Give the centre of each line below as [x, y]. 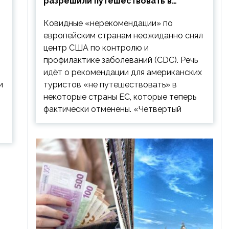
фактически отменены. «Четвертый [112, 109]
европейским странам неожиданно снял [123, 36]
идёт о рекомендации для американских [122, 72]
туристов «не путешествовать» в [110, 85]
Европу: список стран [89, 13]
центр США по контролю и [96, 48]
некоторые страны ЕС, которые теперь [120, 97]
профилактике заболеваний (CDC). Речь [120, 60]
